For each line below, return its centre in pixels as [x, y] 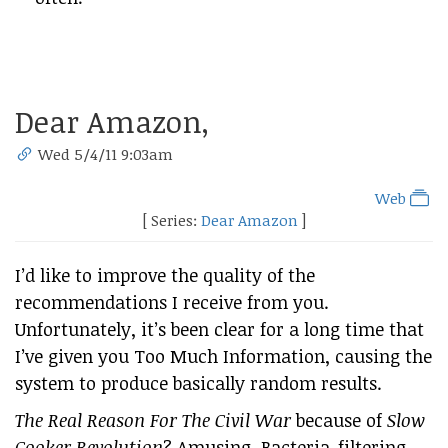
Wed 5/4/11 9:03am [106, 154]
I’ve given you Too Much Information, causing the [223, 356]
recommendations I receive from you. [172, 302]
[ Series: [171, 220]
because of [339, 420]
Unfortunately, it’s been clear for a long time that [219, 329]
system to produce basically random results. [198, 383]
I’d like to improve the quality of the [165, 275]
